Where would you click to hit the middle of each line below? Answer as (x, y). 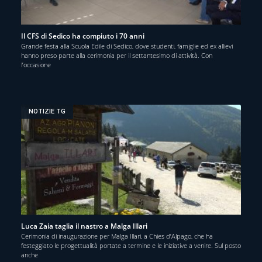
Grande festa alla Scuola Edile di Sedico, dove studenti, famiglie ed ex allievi (127, 46)
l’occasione (36, 64)
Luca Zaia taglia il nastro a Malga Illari (84, 226)
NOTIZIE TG (47, 112)
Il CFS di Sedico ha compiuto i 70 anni (83, 36)
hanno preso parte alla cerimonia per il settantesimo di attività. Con (117, 55)
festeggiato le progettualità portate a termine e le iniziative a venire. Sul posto (131, 245)
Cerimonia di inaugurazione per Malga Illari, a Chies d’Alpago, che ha (117, 236)
